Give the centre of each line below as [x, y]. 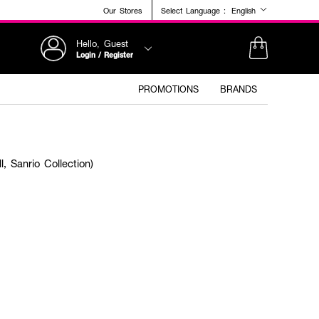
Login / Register [105, 54]
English [245, 10]
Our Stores [122, 10]
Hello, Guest [102, 43]
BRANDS [239, 89]
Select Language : [193, 10]
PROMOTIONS [168, 89]
